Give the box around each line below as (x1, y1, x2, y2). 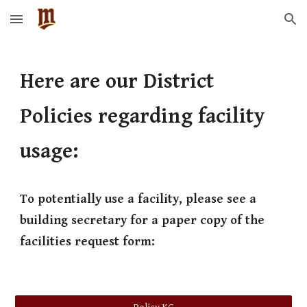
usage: (20, 139, 79, 164)
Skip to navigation (210, 19, 296, 32)
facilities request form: (20, 234, 156, 249)
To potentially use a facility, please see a (20, 192, 257, 206)
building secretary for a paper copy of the (20, 213, 265, 228)
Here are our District (20, 69, 214, 94)
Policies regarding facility (20, 104, 266, 129)
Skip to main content (11, 19, 108, 32)
